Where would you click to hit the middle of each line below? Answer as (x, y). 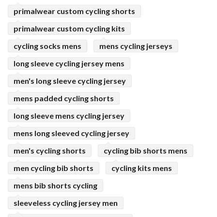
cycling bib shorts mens (146, 150)
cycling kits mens (142, 168)
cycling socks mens (47, 46)
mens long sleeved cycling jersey (71, 133)
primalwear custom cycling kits (69, 28)
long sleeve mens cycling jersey (69, 116)
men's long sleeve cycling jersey (70, 81)
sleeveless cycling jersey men (66, 203)
